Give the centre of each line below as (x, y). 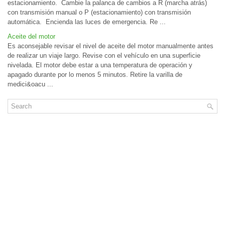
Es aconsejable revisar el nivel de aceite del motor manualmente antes (110, 46)
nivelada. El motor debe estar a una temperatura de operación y (100, 65)
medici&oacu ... (30, 84)
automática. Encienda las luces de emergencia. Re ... (87, 22)
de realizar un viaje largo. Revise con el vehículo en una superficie (104, 56)
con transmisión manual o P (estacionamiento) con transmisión (99, 13)
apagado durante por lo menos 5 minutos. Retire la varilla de (95, 75)
